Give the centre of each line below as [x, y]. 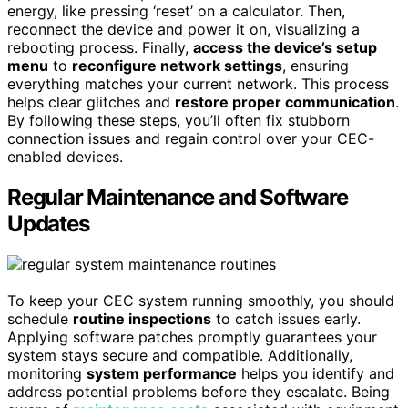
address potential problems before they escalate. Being [199, 391]
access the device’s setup [285, 47]
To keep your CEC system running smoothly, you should [201, 300]
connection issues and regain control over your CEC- [191, 138]
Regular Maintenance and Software [178, 197]
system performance [162, 373]
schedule [40, 318]
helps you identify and [316, 373]
